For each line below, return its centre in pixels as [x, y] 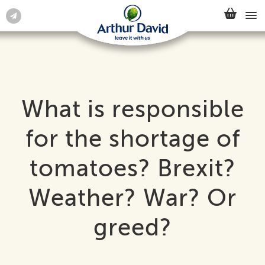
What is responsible [132, 109]
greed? [132, 227]
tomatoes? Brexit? [132, 168]
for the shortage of [132, 139]
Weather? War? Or [132, 198]
